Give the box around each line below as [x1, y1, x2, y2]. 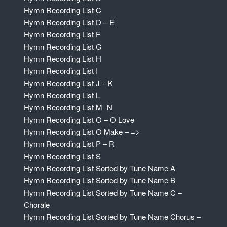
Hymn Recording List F [23, 29, 100, 40]
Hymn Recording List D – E [23, 17, 115, 28]
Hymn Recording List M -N [23, 102, 112, 113]
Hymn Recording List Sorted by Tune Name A [23, 163, 175, 174]
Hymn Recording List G [23, 41, 102, 52]
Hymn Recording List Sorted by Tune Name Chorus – [23, 211, 201, 222]
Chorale [23, 199, 50, 210]
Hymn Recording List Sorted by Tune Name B [23, 175, 175, 186]
